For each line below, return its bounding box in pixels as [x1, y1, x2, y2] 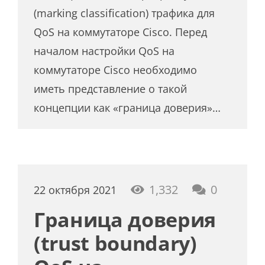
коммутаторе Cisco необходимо [34, 63, 198, 77]
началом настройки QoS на [34, 44, 175, 59]
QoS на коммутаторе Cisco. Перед [34, 25, 208, 40]
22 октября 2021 [34, 182, 117, 197]
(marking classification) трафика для [34, 6, 215, 21]
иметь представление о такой [34, 82, 188, 96]
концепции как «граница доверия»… [34, 101, 221, 115]
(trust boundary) [34, 229, 197, 257]
